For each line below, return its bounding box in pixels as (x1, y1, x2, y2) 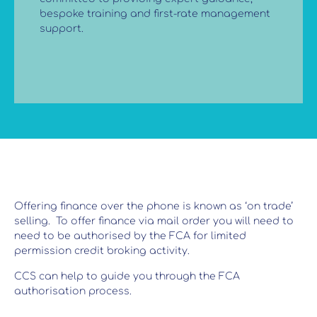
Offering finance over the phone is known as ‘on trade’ (14, 201, 293, 212)
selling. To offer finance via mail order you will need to (14, 216, 294, 227)
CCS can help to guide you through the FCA (14, 270, 240, 282)
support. (40, 23, 83, 35)
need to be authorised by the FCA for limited (14, 231, 246, 242)
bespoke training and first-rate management (40, 8, 270, 20)
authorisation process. (14, 285, 132, 296)
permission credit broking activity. (14, 246, 190, 257)
